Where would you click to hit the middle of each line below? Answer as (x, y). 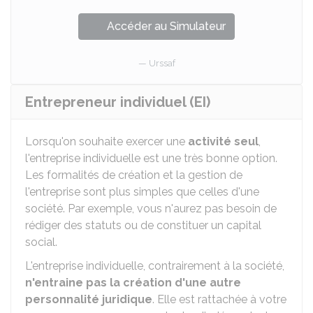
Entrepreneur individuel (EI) (118, 102)
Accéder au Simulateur (166, 26)
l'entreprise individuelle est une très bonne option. (151, 158)
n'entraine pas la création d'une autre (133, 283)
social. (41, 242)
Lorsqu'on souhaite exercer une (107, 141)
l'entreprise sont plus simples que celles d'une (142, 192)
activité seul (223, 141)
